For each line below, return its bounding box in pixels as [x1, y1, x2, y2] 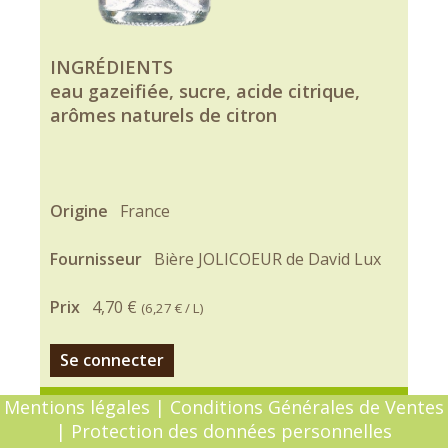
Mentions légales [4, 394, 150, 419]
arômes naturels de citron [50, 102, 277, 127]
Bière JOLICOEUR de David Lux [154, 247, 381, 270]
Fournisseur [50, 247, 146, 270]
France [120, 199, 170, 222]
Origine [50, 199, 112, 222]
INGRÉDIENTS [50, 54, 173, 79]
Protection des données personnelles [71, 418, 392, 443]
